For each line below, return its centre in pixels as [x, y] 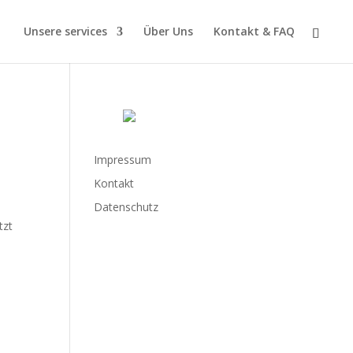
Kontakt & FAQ [254, 31]
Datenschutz [126, 207]
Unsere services [65, 31]
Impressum [123, 160]
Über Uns [168, 31]
